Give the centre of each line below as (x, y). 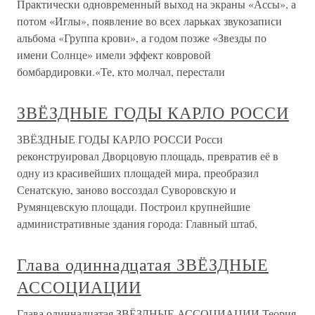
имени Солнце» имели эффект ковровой (114, 55)
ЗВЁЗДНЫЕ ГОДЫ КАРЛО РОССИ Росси (120, 139)
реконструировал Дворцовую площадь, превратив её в (148, 156)
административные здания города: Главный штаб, (137, 224)
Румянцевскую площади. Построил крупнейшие (134, 207)
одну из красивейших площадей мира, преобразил (138, 173)
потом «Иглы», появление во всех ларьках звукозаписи (149, 21)
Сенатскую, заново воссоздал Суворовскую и (127, 190)
